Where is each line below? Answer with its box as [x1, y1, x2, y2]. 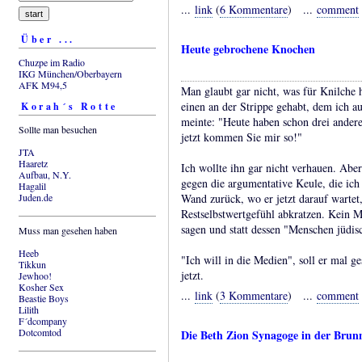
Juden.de [19, 190, 53, 204]
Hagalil [19, 179, 46, 192]
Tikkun [19, 257, 46, 271]
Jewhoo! [19, 268, 52, 282]
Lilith [19, 302, 39, 316]
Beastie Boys [19, 291, 69, 305]
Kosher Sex [19, 280, 64, 293]
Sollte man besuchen [19, 122, 97, 136]
